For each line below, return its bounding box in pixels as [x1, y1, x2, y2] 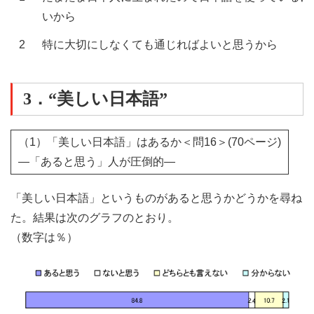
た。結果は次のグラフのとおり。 [11, 212, 179, 224]
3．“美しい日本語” [23, 90, 168, 109]
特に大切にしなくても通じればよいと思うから [42, 39, 278, 51]
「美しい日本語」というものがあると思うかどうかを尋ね [11, 192, 302, 205]
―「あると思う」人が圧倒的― [18, 156, 175, 168]
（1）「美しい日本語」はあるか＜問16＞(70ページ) [18, 136, 281, 149]
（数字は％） [11, 231, 78, 244]
